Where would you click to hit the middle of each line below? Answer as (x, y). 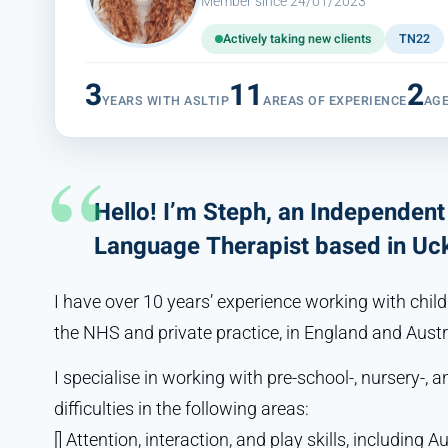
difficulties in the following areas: (181, 408)
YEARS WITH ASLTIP (165, 100)
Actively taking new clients (296, 38)
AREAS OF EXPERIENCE (335, 100)
